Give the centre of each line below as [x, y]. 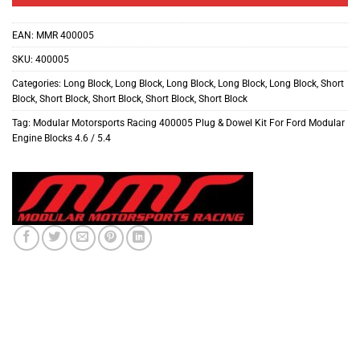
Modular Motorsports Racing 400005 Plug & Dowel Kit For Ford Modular [189, 123]
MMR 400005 [65, 35]
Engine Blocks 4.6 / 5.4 [61, 138]
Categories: [38, 84]
